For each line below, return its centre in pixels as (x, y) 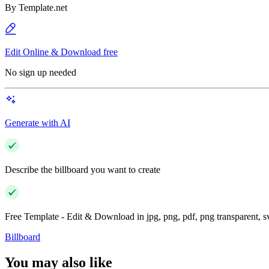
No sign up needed (41, 73)
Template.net (43, 8)
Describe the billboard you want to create (83, 170)
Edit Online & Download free (61, 52)
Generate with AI (38, 123)
